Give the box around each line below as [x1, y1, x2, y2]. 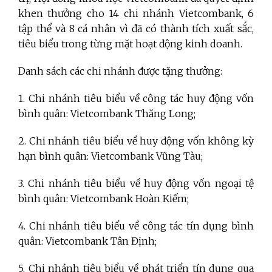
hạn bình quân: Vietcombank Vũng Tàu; [18, 149, 203, 162]
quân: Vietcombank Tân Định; [18, 234, 157, 247]
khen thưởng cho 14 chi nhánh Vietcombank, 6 [18, 7, 254, 19]
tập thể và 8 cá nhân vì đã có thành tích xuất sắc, [18, 22, 254, 35]
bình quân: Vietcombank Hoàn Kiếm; [18, 192, 189, 205]
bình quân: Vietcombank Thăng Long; [18, 107, 195, 120]
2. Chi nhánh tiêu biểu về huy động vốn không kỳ [18, 134, 254, 147]
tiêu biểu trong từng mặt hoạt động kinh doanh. [18, 37, 242, 50]
